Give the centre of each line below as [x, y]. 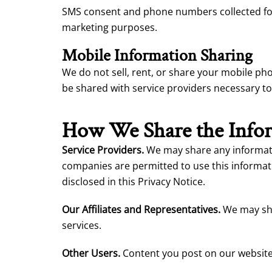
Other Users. [91, 253]
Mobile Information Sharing [157, 56]
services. [82, 225]
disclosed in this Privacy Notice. [134, 182]
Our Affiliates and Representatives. [141, 209]
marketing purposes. [110, 27]
